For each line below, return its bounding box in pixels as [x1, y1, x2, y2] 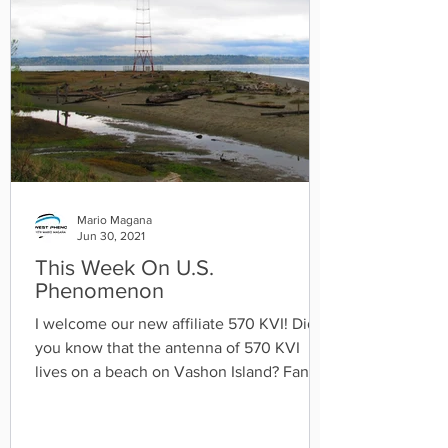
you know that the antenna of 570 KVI [35, 338, 300, 356]
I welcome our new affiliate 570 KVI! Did [35, 314, 316, 332]
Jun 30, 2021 [77, 229, 145, 244]
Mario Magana [77, 212, 152, 227]
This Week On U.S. [35, 255, 214, 279]
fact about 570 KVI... [35, 386, 177, 404]
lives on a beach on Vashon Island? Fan [35, 362, 309, 380]
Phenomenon [35, 278, 164, 302]
